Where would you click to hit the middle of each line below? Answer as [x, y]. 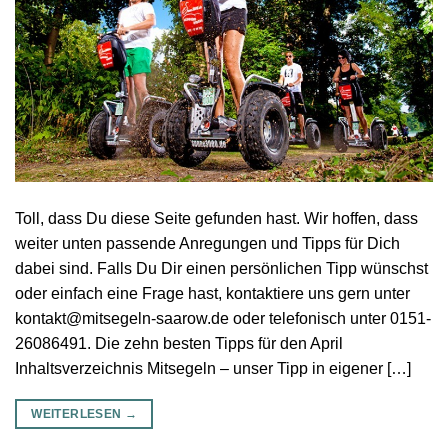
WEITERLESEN [78, 414]
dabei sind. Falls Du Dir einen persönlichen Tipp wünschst [221, 269]
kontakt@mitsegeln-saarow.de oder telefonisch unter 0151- [223, 319]
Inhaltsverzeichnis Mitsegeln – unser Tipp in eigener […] [213, 369]
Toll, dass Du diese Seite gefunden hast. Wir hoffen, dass [216, 219]
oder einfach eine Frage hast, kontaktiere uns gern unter [212, 294]
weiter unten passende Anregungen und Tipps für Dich [207, 244]
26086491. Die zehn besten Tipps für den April [179, 344]
